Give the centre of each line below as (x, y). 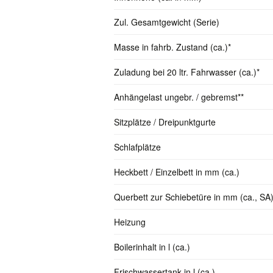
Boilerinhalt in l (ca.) (152, 246)
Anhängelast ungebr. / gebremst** (179, 97)
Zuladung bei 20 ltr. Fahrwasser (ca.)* (187, 72)
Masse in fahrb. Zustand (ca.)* (172, 47)
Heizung (130, 222)
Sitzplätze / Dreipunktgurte (165, 122)
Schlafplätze (137, 147)
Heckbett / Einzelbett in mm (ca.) (177, 172)
